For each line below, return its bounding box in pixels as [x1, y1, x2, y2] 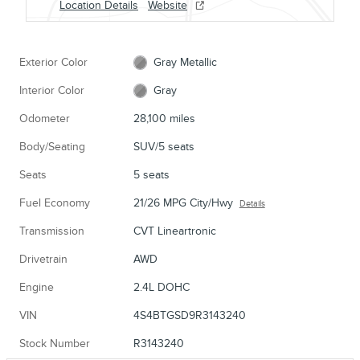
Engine [19, 280, 54, 294]
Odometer [19, 111, 70, 125]
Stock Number [19, 336, 90, 350]
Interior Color [19, 83, 84, 97]
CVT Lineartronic [133, 223, 216, 238]
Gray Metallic [153, 55, 218, 69]
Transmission [19, 223, 84, 238]
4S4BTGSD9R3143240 [133, 308, 246, 322]
